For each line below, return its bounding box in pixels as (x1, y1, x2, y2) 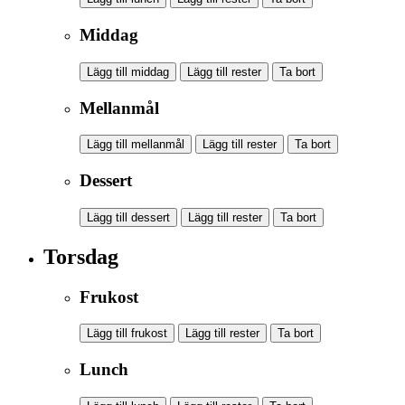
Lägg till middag (87, 64, 169, 79)
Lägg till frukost (87, 326, 167, 341)
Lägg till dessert (87, 210, 170, 224)
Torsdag (43, 244, 118, 268)
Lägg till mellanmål (87, 137, 184, 152)
